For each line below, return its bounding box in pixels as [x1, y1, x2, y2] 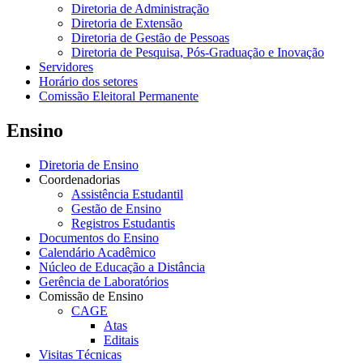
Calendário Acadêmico [39, 246, 156, 260]
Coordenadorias [39, 173, 120, 187]
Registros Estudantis [71, 216, 175, 231]
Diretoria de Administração [71, 2, 209, 16]
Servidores [39, 60, 93, 75]
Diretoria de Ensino [39, 158, 139, 173]
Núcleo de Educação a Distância [39, 260, 205, 275]
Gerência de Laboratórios [39, 275, 169, 289]
